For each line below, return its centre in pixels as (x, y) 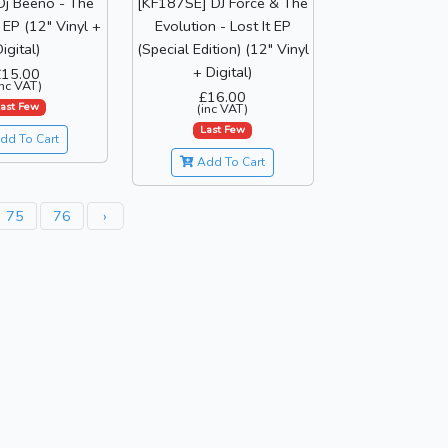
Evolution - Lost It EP (222, 25)
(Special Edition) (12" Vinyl (222, 48)
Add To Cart (230, 162)
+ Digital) (223, 71)
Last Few (223, 130)
